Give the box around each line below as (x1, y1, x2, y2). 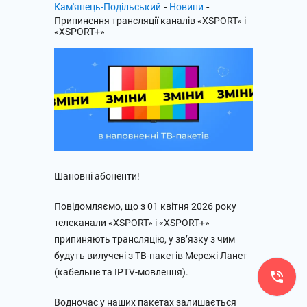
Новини (169, 1, 204, 12)
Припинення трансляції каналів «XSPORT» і (54, 15, 246, 26)
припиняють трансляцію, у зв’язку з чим (54, 233, 235, 245)
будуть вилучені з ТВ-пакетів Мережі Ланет (54, 249, 247, 261)
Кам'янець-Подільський (54, 1, 161, 12)
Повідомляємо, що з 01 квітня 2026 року (54, 200, 236, 212)
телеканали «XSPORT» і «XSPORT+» (54, 217, 210, 228)
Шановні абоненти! (54, 170, 140, 182)
